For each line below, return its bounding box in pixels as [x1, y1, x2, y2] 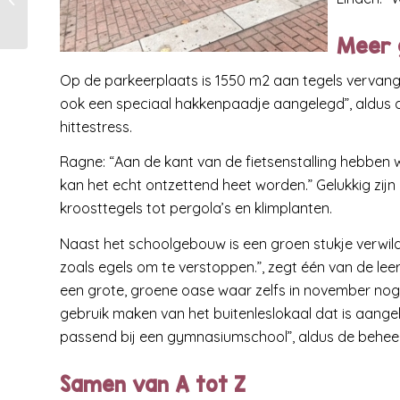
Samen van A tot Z [60, 371, 246, 396]
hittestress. [60, 117, 132, 136]
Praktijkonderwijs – [31, 4, 135, 18]
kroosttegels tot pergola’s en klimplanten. [60, 199, 332, 218]
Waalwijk [31, 22, 80, 37]
